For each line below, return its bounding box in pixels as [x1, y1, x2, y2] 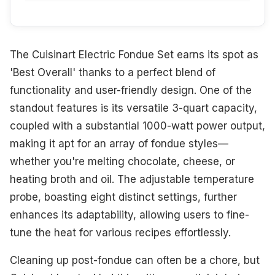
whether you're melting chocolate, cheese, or [10, 155, 235, 168]
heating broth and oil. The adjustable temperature [10, 173, 254, 186]
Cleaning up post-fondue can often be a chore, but [10, 254, 260, 267]
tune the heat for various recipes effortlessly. [10, 227, 231, 239]
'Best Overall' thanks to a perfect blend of [10, 66, 215, 79]
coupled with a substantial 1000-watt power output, [10, 120, 265, 133]
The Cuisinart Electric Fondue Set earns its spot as [10, 48, 258, 61]
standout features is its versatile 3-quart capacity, [10, 102, 257, 115]
